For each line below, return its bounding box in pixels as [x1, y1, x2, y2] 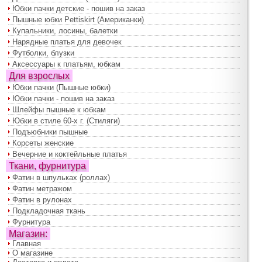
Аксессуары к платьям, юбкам [12, 60, 120, 69]
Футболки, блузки [12, 49, 74, 58]
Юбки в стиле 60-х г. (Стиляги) [12, 116, 120, 126]
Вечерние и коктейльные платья [12, 150, 127, 159]
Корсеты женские [12, 139, 74, 148]
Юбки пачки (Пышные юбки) [12, 83, 111, 92]
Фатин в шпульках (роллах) [12, 173, 110, 182]
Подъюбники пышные [12, 127, 88, 137]
